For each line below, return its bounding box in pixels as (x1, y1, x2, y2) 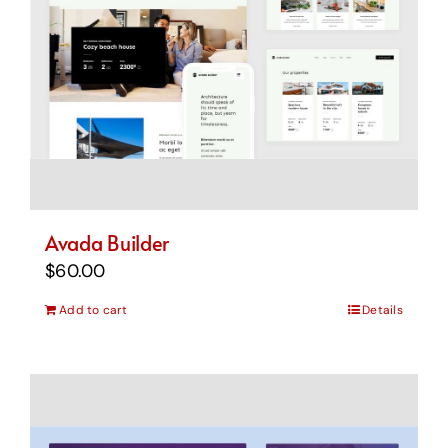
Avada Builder (45, 229, 170, 258)
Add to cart (59, 302, 127, 319)
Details (362, 302, 403, 319)
